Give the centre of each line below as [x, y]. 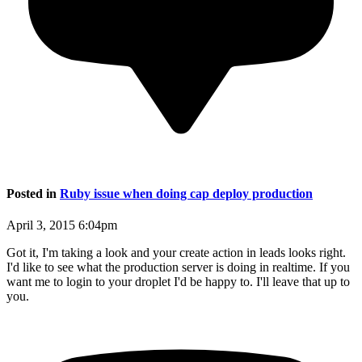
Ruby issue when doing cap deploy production [186, 194]
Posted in [33, 194]
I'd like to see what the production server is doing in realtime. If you [178, 267]
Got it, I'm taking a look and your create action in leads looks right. [176, 253]
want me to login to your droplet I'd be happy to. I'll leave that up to [178, 282]
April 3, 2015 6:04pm [62, 225]
